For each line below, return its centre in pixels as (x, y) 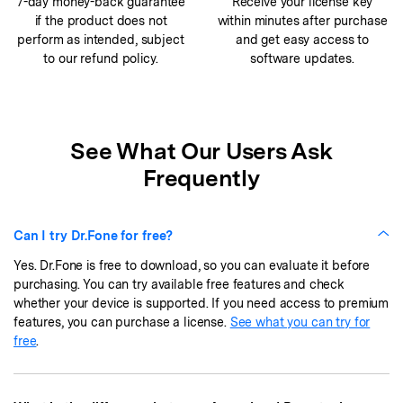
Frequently (201, 178)
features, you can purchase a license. (122, 322)
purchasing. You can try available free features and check (179, 284)
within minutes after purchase (302, 20)
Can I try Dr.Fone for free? (94, 235)
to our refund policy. (101, 58)
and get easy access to (302, 39)
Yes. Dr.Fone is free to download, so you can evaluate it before (192, 265)
